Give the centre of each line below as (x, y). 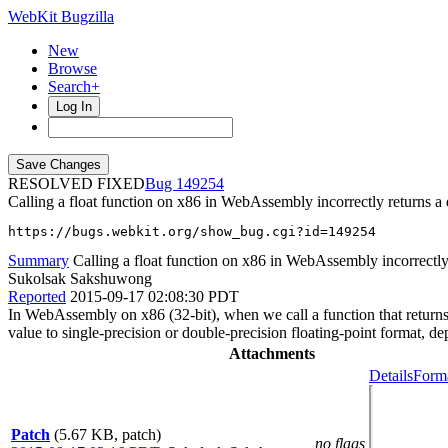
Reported (37, 296)
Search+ (74, 86)
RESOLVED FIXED (76, 183)
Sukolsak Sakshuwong (80, 278)
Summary (38, 260)
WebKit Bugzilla (61, 16)
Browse (72, 68)
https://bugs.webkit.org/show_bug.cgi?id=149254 (192, 231)
